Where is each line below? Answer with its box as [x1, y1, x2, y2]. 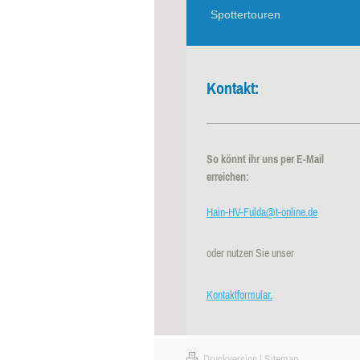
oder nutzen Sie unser [207, 247, 294, 260]
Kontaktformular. [207, 288, 272, 301]
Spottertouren [211, 7, 280, 21]
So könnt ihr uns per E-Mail [207, 153, 324, 166]
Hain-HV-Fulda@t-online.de [207, 206, 317, 219]
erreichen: [207, 170, 249, 184]
